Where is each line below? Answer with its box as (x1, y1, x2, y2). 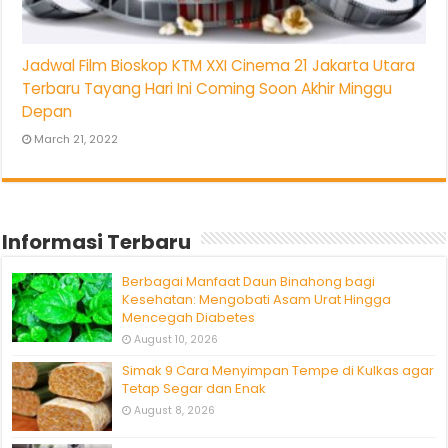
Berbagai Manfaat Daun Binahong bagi (122, 272, 376, 292)
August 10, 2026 (134, 332, 219, 348)
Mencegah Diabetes (122, 308, 256, 328)
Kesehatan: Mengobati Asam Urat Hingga (122, 290, 392, 310)
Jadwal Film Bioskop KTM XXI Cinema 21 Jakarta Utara (22, 55, 416, 77)
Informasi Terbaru (2, 228, 192, 257)
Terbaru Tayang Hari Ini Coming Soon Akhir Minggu (22, 78, 393, 100)
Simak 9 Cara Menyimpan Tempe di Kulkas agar (122, 361, 435, 381)
